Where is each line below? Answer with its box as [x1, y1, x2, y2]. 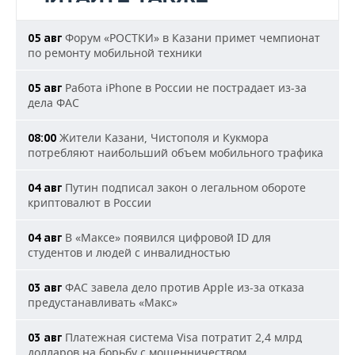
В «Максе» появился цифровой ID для [62, 230, 271, 245]
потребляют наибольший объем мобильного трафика [28, 145, 323, 160]
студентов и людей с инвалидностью [28, 245, 231, 260]
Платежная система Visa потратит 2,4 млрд [62, 330, 302, 345]
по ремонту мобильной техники [28, 45, 202, 60]
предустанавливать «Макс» [28, 295, 177, 310]
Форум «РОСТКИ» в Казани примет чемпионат [62, 30, 320, 45]
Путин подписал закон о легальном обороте [62, 180, 306, 195]
